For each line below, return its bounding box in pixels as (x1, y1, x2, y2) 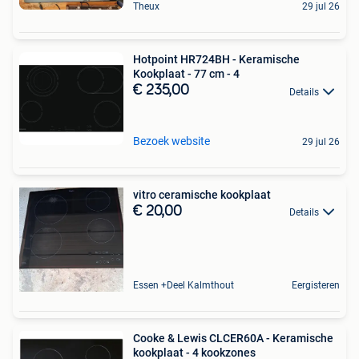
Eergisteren (292, 279, 340, 291)
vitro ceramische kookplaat (133, 188, 271, 201)
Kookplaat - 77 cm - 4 (133, 67, 240, 81)
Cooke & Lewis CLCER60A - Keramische (133, 331, 333, 345)
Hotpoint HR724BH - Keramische (133, 53, 300, 67)
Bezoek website (133, 134, 210, 147)
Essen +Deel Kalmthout (133, 279, 234, 291)
